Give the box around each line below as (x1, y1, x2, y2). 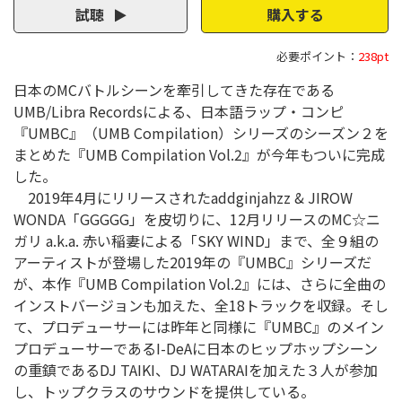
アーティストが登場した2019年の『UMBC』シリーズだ (13, 250, 371, 273)
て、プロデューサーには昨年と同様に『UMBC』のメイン (13, 315, 384, 337)
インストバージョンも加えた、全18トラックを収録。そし (13, 293, 389, 316)
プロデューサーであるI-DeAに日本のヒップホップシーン (13, 336, 378, 359)
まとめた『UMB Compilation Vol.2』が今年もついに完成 (13, 143, 385, 165)
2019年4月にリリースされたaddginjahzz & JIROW (13, 186, 353, 208)
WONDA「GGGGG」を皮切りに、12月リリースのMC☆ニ (13, 207, 380, 230)
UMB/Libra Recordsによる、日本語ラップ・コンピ (13, 100, 344, 122)
